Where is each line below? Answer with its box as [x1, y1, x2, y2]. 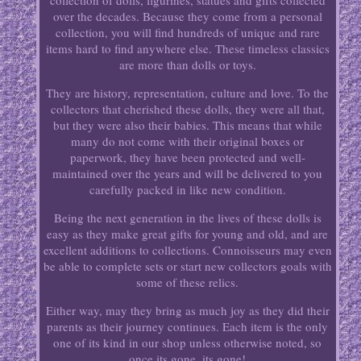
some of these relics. [136, 274, 239, 291]
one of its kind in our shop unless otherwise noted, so [53, 334, 322, 351]
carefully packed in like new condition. [89, 181, 286, 198]
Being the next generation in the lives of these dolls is [53, 210, 322, 226]
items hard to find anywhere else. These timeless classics [45, 40, 330, 57]
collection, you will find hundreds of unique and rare [55, 24, 320, 41]
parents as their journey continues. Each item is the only [47, 318, 329, 335]
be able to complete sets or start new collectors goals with [43, 258, 332, 275]
